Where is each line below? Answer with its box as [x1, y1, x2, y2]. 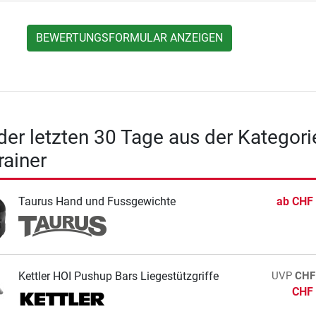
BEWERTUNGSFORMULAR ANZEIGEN [36, 30, 224, 44]
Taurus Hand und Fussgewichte [18, 194, 176, 208]
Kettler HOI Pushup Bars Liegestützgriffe [18, 269, 219, 283]
